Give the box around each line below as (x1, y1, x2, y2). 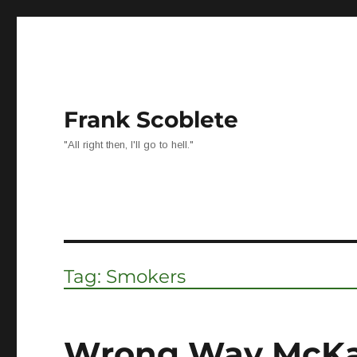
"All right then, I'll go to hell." (64, 139, 194, 151)
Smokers (106, 265, 186, 288)
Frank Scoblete (64, 106, 239, 133)
